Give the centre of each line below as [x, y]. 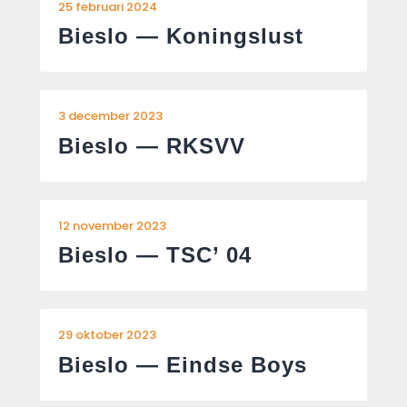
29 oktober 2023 [107, 335]
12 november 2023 [112, 225]
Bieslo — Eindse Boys [183, 364]
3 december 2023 [110, 116]
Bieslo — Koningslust [181, 35]
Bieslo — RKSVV [152, 145]
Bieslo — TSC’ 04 [155, 255]
